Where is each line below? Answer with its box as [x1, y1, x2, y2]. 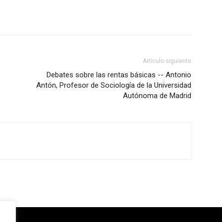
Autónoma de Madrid [123, 91, 191, 100]
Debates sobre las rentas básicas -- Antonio [47, 70, 191, 79]
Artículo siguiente [143, 57, 191, 64]
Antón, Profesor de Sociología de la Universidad [36, 81, 191, 90]
